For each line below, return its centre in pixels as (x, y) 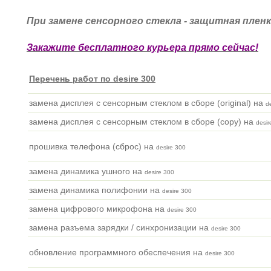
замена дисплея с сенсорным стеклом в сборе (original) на (147, 103)
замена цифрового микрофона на (98, 209)
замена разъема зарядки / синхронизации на (120, 228)
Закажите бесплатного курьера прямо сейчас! (142, 48)
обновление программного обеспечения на (117, 253)
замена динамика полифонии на (96, 190)
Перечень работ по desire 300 (92, 79)
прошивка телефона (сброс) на (93, 147)
